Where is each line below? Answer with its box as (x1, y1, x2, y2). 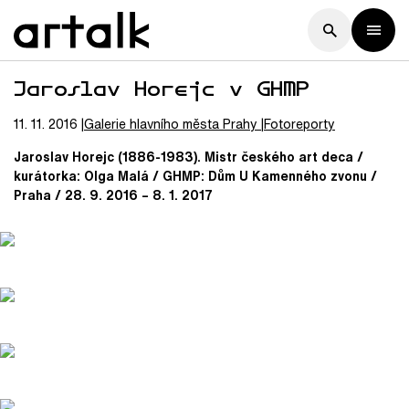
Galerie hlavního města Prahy (84, 114, 257, 133)
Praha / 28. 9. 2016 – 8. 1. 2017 (14, 185, 213, 204)
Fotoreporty (264, 114, 335, 133)
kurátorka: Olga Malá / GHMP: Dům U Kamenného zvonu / (14, 166, 377, 185)
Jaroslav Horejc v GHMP (14, 74, 309, 101)
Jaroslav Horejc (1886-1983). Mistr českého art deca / (14, 147, 363, 166)
